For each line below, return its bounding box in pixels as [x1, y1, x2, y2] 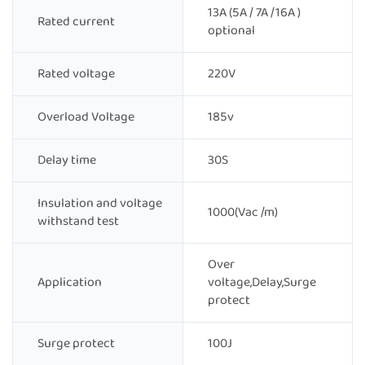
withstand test [37, 211, 119, 232]
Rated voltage [37, 64, 115, 85]
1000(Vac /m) [208, 202, 278, 223]
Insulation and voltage [37, 193, 162, 214]
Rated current [37, 11, 115, 33]
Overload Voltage [37, 107, 134, 128]
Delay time [37, 150, 96, 171]
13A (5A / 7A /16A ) [208, 2, 301, 24]
